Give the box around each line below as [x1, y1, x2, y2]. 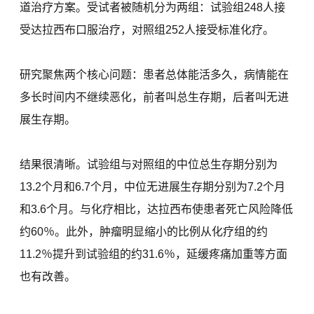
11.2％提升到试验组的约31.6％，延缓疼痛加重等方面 [20, 248, 288, 261]
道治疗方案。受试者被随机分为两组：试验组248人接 [20, 1, 286, 14]
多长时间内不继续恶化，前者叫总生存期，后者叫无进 [20, 91, 289, 104]
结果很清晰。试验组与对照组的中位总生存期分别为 [20, 158, 278, 171]
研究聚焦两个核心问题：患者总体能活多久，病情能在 [20, 69, 289, 81]
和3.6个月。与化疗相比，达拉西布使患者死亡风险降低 [20, 203, 294, 216]
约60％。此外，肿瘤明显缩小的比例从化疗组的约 [20, 226, 268, 238]
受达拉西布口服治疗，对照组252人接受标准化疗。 [20, 24, 275, 36]
